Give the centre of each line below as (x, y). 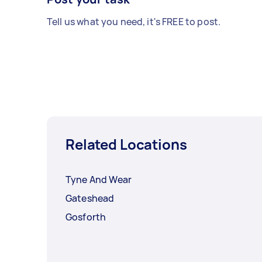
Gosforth (86, 217)
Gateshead (90, 198)
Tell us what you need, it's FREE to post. (134, 21)
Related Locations (126, 144)
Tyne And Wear (99, 179)
